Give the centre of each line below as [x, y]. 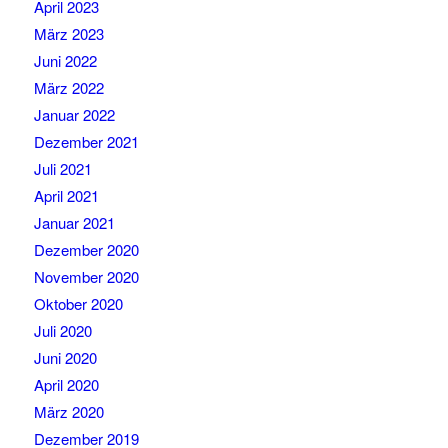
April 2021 [66, 196]
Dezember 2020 [86, 250]
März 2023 [68, 34]
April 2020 [66, 385]
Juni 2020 [65, 358]
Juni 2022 [65, 61]
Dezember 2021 [86, 142]
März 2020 [68, 412]
